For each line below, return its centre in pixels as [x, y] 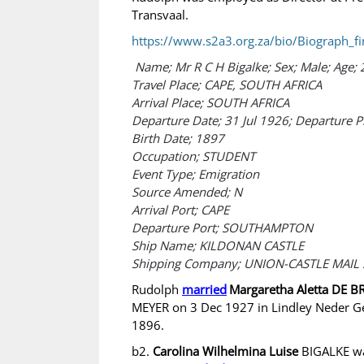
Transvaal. [160, 15]
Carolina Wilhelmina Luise [225, 351]
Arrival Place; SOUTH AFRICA [210, 102]
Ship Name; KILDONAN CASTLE [218, 245]
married [204, 289]
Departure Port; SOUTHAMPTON [222, 227]
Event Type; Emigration [195, 174]
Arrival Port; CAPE [180, 210]
